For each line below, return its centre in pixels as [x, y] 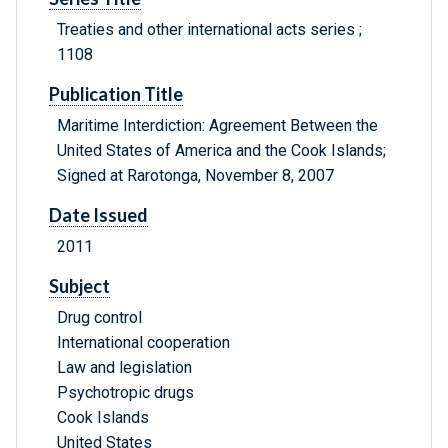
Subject [79, 286]
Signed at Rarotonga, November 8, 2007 [195, 176]
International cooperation [143, 343]
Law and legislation [124, 368]
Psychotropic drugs [125, 393]
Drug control [99, 318]
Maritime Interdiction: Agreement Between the [217, 126]
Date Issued [98, 215]
